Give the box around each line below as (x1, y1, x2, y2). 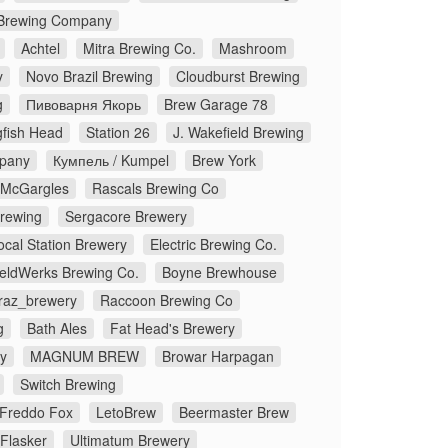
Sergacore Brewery (65, 206, 187, 227)
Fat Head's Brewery (110, 318, 235, 339)
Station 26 (86, 122, 150, 143)
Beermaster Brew (179, 402, 289, 423)
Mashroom (219, 38, 287, 59)
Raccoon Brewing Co (100, 290, 233, 311)
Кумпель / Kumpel (53, 150, 169, 171)
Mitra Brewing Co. (83, 38, 196, 59)
